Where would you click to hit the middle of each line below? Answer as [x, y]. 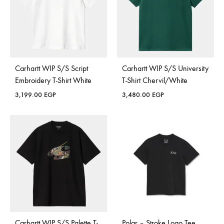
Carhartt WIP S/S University [165, 68]
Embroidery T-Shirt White [53, 80]
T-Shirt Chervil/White [155, 80]
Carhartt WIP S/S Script [51, 68]
